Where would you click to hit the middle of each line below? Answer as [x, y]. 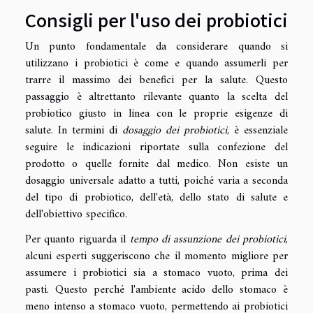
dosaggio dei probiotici [175, 130]
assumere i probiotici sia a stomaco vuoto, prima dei [156, 273]
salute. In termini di [74, 130]
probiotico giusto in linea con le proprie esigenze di [156, 114]
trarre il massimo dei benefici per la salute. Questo [156, 80]
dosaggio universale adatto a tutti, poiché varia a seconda [156, 181]
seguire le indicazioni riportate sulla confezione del [156, 147]
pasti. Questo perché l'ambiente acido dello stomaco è [156, 290]
